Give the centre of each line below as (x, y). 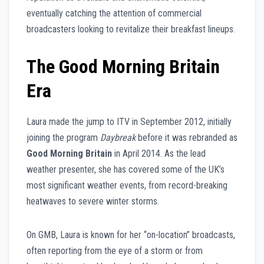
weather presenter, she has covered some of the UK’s (126, 169)
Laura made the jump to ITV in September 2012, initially (129, 121)
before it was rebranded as (187, 137)
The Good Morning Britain (123, 66)
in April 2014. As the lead (159, 153)
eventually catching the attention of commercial (114, 13)
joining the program (63, 137)
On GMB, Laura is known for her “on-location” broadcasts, (131, 235)
